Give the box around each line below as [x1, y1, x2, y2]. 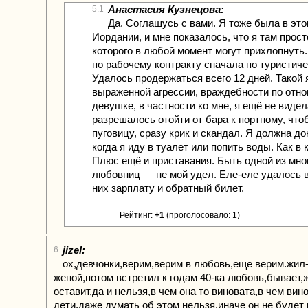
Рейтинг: [120, 210, 155, 220]
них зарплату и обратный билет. [92, 182, 244, 194]
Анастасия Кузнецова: [108, 3, 224, 15]
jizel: [63, 244, 85, 256]
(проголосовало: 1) [164, 210, 240, 220]
